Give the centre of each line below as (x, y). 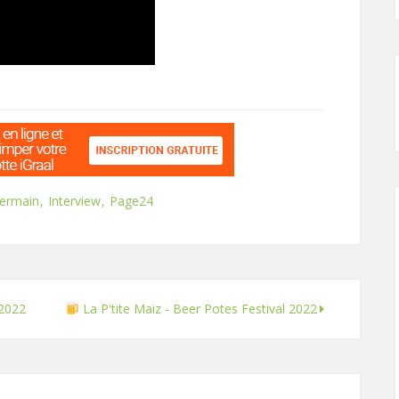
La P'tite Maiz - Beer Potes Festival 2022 (198, 308)
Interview (74, 200)
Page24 (131, 200)
